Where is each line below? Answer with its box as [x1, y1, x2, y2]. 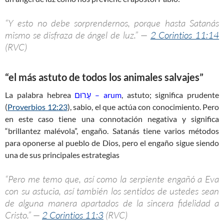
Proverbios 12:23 [7, 102, 67, 112]
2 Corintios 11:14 [150, 29, 219, 41]
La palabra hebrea [5, 90, 75, 100]
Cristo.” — [5, 209, 42, 221]
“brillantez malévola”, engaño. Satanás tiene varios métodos [5, 126, 219, 136]
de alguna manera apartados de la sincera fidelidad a [5, 197, 219, 209]
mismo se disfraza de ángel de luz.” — [5, 29, 150, 41]
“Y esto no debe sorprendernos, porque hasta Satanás [5, 17, 219, 29]
